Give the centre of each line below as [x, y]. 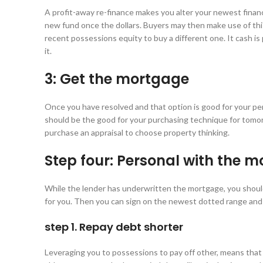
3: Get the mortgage [117, 79]
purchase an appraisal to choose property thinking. [137, 133]
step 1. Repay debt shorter [114, 227]
